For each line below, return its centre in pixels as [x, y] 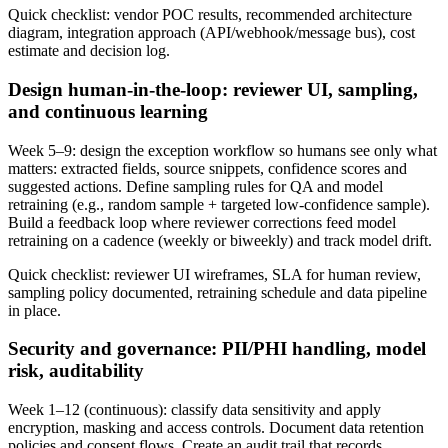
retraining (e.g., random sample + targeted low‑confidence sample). [219, 204]
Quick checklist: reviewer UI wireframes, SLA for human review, [214, 274]
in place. [34, 310]
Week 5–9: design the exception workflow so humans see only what [222, 150]
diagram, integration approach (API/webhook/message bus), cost [211, 33]
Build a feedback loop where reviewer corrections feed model [202, 222]
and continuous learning [108, 111]
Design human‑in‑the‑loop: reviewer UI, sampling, [213, 89]
